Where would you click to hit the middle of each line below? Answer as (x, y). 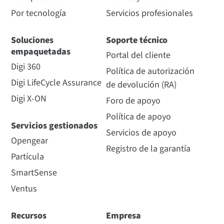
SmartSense (34, 173)
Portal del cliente (138, 55)
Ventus (24, 189)
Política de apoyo (138, 117)
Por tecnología (39, 13)
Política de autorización (150, 71)
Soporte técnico (136, 40)
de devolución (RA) (141, 85)
